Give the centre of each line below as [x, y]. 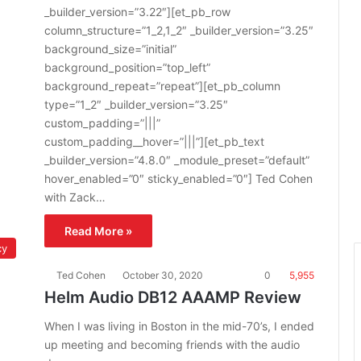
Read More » [98, 231]
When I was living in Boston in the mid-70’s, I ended [179, 326]
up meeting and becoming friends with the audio [172, 344]
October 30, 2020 [163, 275]
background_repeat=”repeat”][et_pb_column [162, 86]
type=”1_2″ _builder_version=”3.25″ [136, 104]
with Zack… [75, 197]
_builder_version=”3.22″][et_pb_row [137, 12]
